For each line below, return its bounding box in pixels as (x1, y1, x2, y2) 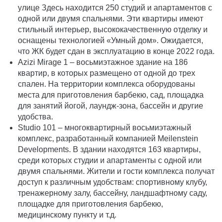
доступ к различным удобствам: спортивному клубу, (18, 178, 208, 187)
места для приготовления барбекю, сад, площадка (18, 91, 204, 100)
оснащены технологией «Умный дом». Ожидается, (18, 36, 204, 45)
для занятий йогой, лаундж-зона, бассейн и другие (18, 102, 204, 111)
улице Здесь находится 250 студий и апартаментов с (18, 3, 213, 12)
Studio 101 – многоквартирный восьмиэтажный (18, 123, 192, 132)
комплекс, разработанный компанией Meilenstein (18, 134, 199, 143)
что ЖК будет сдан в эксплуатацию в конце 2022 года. (18, 47, 215, 56)
